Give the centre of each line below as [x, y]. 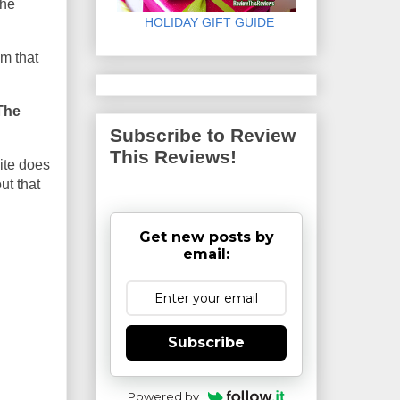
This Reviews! [173, 157]
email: [206, 254]
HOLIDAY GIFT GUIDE [200, 22]
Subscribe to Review [203, 136]
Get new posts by [206, 237]
